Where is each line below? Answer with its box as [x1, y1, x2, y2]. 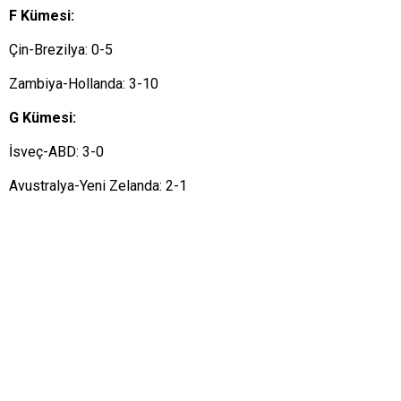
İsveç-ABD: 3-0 [9, 143, 104, 160]
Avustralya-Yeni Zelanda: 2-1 [9, 177, 187, 194]
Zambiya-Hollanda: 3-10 [9, 75, 158, 92]
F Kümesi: [9, 7, 74, 24]
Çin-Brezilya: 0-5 [9, 41, 113, 58]
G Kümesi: [9, 109, 76, 126]
